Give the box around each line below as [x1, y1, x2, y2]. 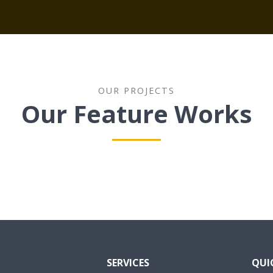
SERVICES [106, 256, 149, 270]
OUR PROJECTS [98, 85, 175, 97]
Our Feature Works [21, 97, 252, 131]
